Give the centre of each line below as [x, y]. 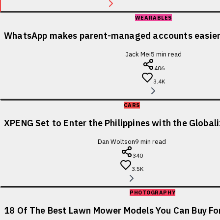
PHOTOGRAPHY [153, 192]
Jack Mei [138, 54]
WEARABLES [153, 17]
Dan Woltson [116, 141]
